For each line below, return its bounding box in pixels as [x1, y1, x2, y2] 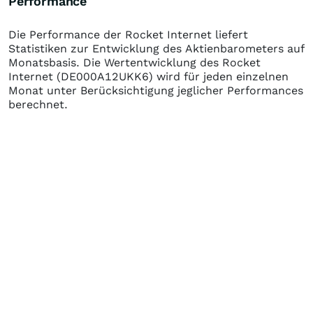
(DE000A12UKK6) [57, 70, 153, 83]
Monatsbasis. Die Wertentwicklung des [8, 56, 222, 69]
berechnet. [8, 98, 68, 111]
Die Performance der [8, 28, 125, 41]
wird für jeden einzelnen [153, 70, 289, 83]
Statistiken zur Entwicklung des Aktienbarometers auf [8, 42, 305, 55]
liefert [212, 28, 248, 41]
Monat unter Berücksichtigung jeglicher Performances [8, 84, 303, 97]
